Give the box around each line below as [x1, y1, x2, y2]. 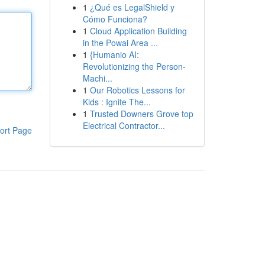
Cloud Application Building [89, 25, 187, 37]
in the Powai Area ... [82, 37, 158, 49]
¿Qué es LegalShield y [89, 1, 174, 13]
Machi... [82, 72, 112, 84]
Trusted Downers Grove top [89, 108, 193, 119]
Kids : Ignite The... [82, 96, 151, 108]
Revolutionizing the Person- [82, 60, 186, 72]
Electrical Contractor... [82, 119, 165, 131]
